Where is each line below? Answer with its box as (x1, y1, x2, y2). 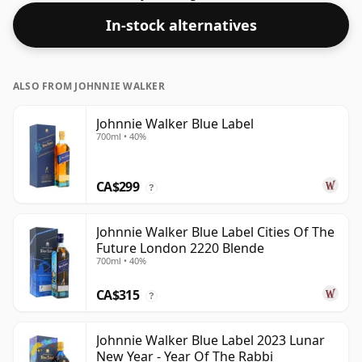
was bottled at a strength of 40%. (13, 3, 215, 21)
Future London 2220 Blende (96, 239, 264, 258)
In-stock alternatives (105, 15, 257, 36)
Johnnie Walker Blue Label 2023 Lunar (96, 331, 325, 350)
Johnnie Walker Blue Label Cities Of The (96, 223, 335, 242)
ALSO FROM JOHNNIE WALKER (13, 79, 165, 94)
